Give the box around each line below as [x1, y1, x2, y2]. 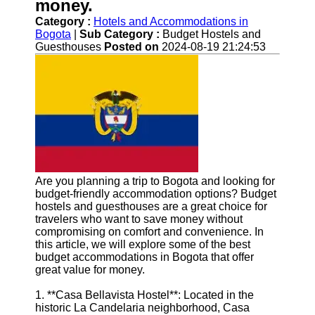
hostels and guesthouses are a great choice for [35, 200, 267, 212]
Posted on [104, 41, 162, 53]
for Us [30, 118, 59, 130]
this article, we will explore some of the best [35, 238, 250, 250]
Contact [22, 32, 61, 44]
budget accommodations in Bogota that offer [35, 251, 254, 263]
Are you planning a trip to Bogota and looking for [35, 175, 275, 187]
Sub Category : [79, 28, 162, 40]
